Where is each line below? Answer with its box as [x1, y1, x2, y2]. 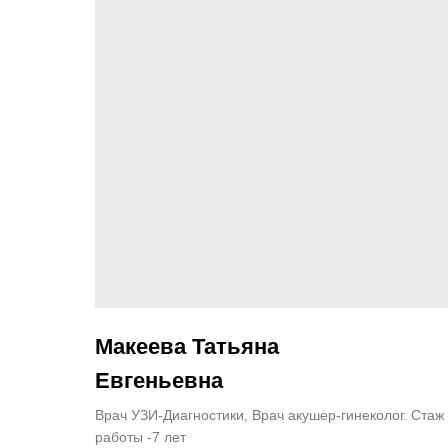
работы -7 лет [95, 428, 186, 445]
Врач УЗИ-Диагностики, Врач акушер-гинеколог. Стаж [95, 406, 444, 423]
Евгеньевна [95, 367, 223, 393]
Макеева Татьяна [95, 333, 279, 359]
